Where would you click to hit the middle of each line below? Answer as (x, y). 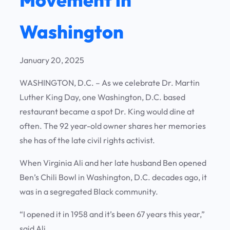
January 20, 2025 (52, 60)
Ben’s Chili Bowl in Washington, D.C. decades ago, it (113, 177)
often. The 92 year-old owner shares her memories (113, 126)
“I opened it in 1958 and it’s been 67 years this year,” (112, 214)
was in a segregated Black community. (90, 192)
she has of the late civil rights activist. (88, 140)
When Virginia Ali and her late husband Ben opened (113, 163)
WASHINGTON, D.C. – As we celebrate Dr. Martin (110, 83)
